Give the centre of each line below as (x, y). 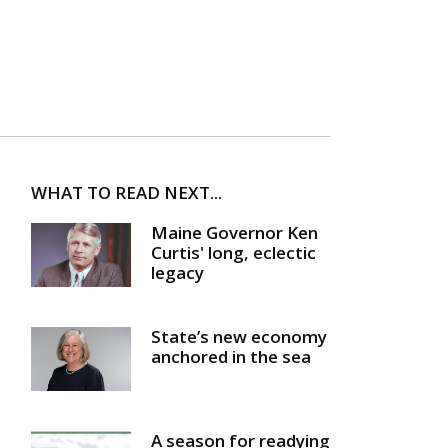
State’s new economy (239, 336)
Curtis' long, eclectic (233, 253)
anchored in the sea (231, 356)
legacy (177, 273)
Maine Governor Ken (234, 233)
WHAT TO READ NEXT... (126, 193)
